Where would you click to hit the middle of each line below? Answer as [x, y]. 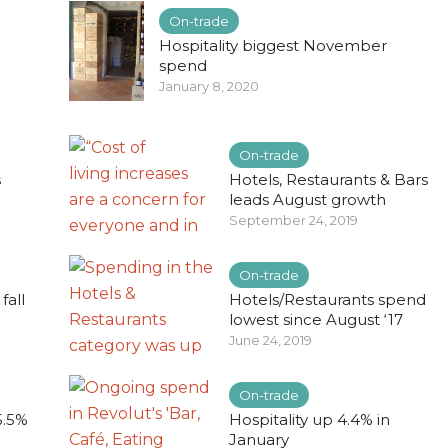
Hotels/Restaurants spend [327, 299]
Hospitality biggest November [273, 45]
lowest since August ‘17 [316, 319]
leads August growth [307, 199]
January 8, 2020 [209, 86]
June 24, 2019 [270, 340]
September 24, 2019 [293, 220]
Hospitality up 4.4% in [309, 419]
